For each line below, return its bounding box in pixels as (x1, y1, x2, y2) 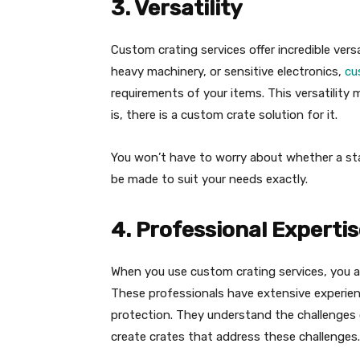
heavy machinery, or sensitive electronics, (111, 64, 342, 80)
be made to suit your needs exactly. (111, 172, 308, 187)
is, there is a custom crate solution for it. (111, 108, 337, 123)
